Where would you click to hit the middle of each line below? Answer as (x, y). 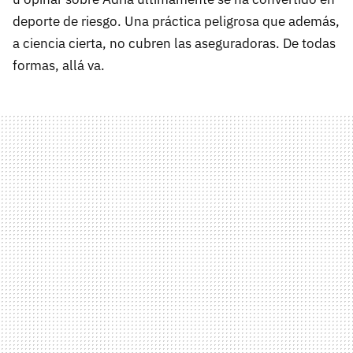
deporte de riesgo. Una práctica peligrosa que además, (176, 21)
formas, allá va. (59, 65)
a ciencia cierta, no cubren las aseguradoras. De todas (174, 43)
